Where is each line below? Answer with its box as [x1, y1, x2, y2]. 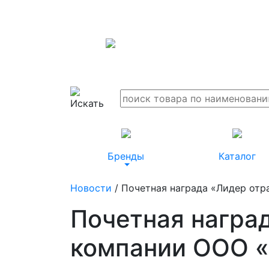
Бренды [107, 150, 144, 162]
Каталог [218, 150, 256, 162]
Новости [70, 181, 112, 194]
